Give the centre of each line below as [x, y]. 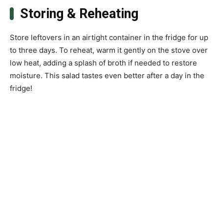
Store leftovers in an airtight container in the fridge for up [109, 38]
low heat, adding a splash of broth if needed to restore [103, 63]
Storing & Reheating [79, 14]
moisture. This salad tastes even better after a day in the [107, 76]
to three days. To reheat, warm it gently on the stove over [109, 50]
